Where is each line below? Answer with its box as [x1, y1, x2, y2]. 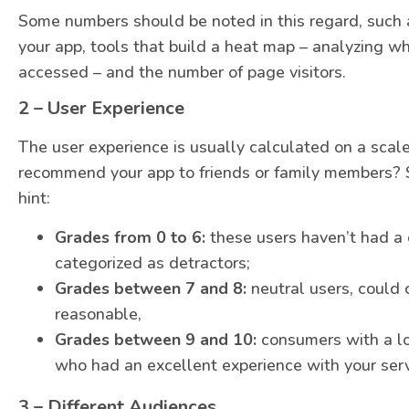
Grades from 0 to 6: [55, 225, 205, 248]
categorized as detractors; [55, 251, 250, 274]
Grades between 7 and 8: [55, 277, 246, 299]
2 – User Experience [18, 96, 184, 121]
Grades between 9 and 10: [55, 328, 257, 351]
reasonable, [55, 302, 142, 325]
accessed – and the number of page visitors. [18, 60, 346, 83]
